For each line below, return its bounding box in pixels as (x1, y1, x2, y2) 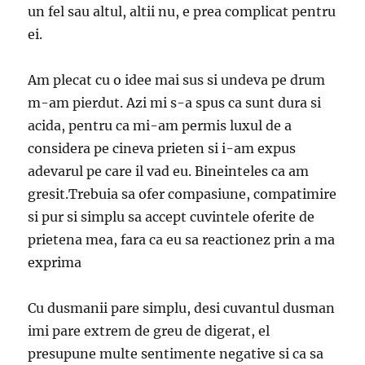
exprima (28, 253, 82, 270)
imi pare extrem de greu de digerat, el (28, 322, 270, 339)
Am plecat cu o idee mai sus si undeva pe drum (28, 71, 326, 88)
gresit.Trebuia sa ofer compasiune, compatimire (28, 185, 337, 202)
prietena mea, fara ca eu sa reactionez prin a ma (28, 231, 336, 248)
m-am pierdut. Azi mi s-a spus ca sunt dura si (28, 94, 322, 111)
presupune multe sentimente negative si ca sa (28, 345, 324, 362)
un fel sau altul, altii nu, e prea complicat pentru (28, 2, 336, 20)
